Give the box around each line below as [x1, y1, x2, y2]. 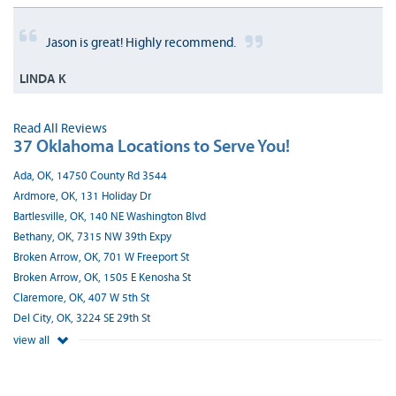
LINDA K [19, 71, 66, 87]
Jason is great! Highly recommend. [46, 35, 236, 49]
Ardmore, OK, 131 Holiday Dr [13, 190, 151, 202]
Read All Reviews [13, 121, 107, 135]
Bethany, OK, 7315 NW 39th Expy [13, 231, 171, 243]
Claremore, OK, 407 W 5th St [13, 292, 149, 304]
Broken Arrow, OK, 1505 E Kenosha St [13, 271, 191, 284]
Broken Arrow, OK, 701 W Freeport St [13, 251, 189, 263]
